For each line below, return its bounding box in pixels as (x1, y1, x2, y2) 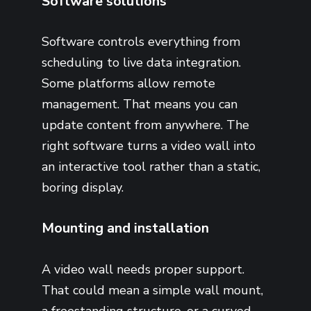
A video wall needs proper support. (42, 260, 244, 278)
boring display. (42, 179, 124, 196)
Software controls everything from (42, 33, 240, 51)
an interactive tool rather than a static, (42, 158, 260, 176)
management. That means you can (42, 96, 237, 113)
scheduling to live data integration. (42, 54, 241, 72)
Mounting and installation (42, 218, 209, 237)
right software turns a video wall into (42, 137, 255, 155)
